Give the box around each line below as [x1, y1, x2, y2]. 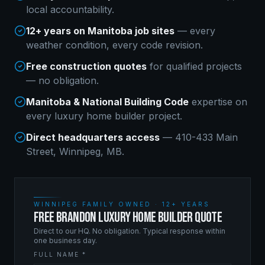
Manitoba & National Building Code [26, 96, 189, 108]
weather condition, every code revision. [26, 39, 203, 51]
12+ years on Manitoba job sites [26, 25, 174, 37]
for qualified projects [147, 60, 242, 72]
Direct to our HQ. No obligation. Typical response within [34, 227, 225, 235]
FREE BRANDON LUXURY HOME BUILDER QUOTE [34, 209, 222, 226]
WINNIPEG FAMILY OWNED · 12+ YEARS [34, 201, 210, 208]
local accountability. [26, 4, 114, 15]
